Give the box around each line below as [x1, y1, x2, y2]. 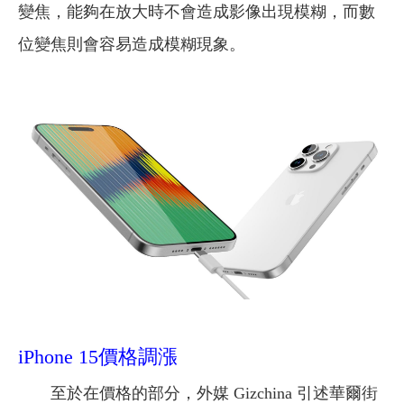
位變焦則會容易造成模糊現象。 [18, 34, 245, 53]
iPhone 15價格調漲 [18, 345, 178, 369]
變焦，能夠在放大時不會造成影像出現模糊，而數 [18, 2, 375, 21]
